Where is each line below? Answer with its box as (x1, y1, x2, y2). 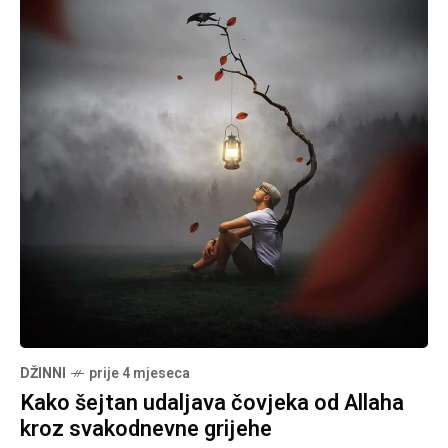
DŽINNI (20, 362, 66, 384)
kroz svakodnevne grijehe (20, 412, 272, 445)
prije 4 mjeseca (89, 362, 190, 384)
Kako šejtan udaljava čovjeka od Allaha (20, 386, 404, 419)
